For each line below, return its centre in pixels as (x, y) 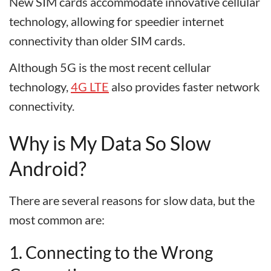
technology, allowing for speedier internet (116, 21)
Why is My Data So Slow (110, 143)
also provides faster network (184, 87)
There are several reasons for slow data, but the (132, 200)
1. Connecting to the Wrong (111, 252)
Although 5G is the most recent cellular (110, 67)
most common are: (57, 220)
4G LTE (90, 87)
